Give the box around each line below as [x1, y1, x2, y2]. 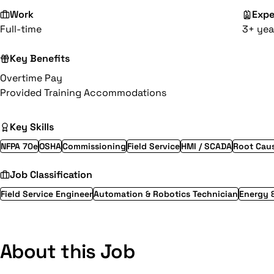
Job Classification [10, 168, 92, 181]
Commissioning [62, 141, 126, 152]
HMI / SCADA [181, 141, 232, 152]
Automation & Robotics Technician [94, 188, 238, 199]
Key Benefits [10, 52, 70, 65]
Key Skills [10, 120, 54, 133]
